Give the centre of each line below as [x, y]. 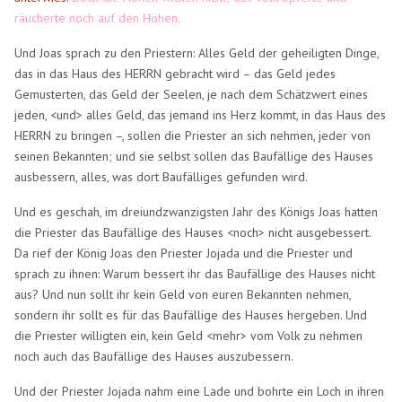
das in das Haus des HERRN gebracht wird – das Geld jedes [175, 73]
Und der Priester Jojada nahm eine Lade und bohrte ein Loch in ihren [200, 391]
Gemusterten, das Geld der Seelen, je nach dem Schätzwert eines [192, 94]
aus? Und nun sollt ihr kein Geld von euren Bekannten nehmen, [183, 294]
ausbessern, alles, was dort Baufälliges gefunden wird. [162, 176]
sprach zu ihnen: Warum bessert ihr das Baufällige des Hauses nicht [195, 273]
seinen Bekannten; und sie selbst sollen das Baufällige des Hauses [194, 156]
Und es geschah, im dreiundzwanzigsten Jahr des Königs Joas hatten [197, 211]
